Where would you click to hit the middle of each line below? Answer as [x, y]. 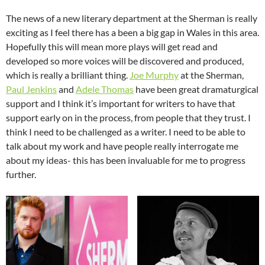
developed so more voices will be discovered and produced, [125, 60]
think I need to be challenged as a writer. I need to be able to [126, 131]
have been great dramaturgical [196, 89]
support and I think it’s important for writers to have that [121, 103]
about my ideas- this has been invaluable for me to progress [126, 160]
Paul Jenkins [31, 89]
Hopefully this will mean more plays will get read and [112, 46]
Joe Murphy [154, 75]
